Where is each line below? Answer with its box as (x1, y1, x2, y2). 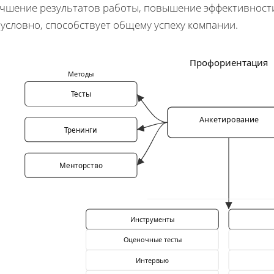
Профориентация (189, 56, 268, 69)
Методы (68, 69, 94, 79)
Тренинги (64, 125, 98, 135)
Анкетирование (199, 114, 259, 125)
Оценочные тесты (123, 235, 182, 245)
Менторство (59, 161, 103, 171)
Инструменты (130, 214, 175, 224)
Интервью (135, 255, 169, 265)
